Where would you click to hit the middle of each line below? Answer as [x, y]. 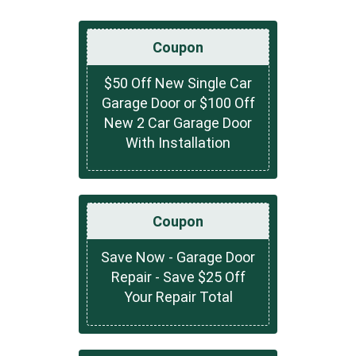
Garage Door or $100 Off [178, 103]
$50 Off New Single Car [178, 83]
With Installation [178, 142]
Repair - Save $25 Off [178, 277]
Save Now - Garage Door [178, 257]
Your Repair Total [178, 297]
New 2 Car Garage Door [178, 122]
